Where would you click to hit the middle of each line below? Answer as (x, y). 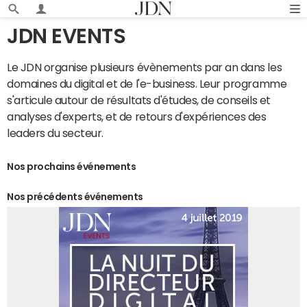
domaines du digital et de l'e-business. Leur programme (147, 84)
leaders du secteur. (55, 133)
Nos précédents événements (75, 197)
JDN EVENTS (66, 36)
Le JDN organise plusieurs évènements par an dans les (145, 67)
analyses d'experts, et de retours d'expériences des (137, 116)
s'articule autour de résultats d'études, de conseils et (139, 100)
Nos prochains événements (72, 167)
